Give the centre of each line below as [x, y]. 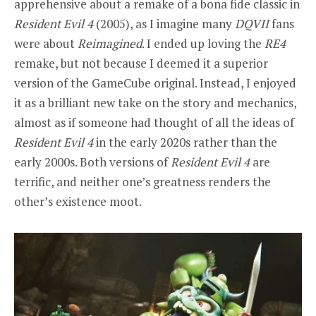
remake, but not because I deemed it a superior [141, 63]
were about [46, 44]
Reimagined [110, 44]
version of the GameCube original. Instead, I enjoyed [155, 83]
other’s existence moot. [78, 202]
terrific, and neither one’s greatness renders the [142, 182]
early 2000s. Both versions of [92, 162]
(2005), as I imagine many [164, 24]
